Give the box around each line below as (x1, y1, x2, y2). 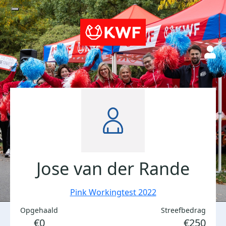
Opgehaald (20, 205, 58, 215)
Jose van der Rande (36, 157, 190, 180)
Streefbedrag (161, 205, 206, 215)
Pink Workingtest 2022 (70, 187, 156, 198)
